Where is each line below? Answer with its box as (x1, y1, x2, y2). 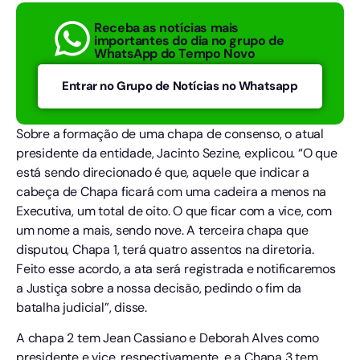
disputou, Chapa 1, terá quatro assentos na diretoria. (16, 240, 314, 258)
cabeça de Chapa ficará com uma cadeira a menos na (16, 182, 327, 200)
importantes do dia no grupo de (94, 32, 284, 50)
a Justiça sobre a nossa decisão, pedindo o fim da (16, 279, 302, 297)
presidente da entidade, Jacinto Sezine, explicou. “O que (16, 144, 337, 162)
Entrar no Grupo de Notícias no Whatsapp (62, 77, 298, 94)
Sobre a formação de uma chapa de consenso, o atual (16, 125, 324, 142)
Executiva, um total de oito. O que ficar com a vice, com (16, 202, 332, 219)
